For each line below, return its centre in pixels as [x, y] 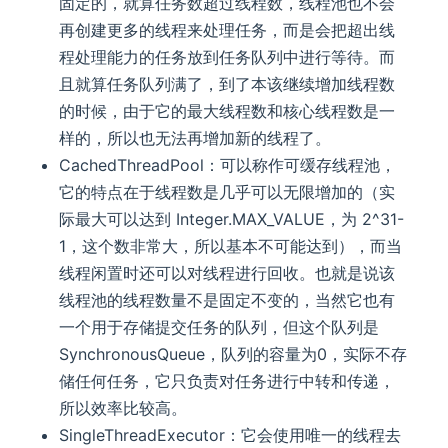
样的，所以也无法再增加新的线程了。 [195, 138]
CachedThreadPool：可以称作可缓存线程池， [228, 165]
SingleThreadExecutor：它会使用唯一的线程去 [230, 435]
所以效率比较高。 [123, 408]
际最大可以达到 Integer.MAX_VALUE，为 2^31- [232, 219]
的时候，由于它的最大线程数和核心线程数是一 [227, 111]
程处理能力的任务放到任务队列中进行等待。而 [227, 57]
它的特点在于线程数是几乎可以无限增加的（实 [227, 192]
